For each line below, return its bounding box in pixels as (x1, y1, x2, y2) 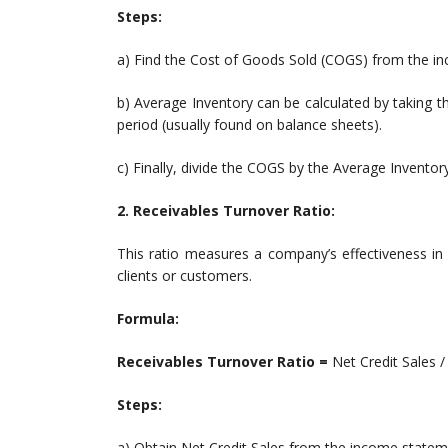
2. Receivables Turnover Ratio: (117, 201, 335, 221)
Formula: (117, 309, 179, 329)
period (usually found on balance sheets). (117, 115, 382, 135)
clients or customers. (117, 266, 252, 286)
